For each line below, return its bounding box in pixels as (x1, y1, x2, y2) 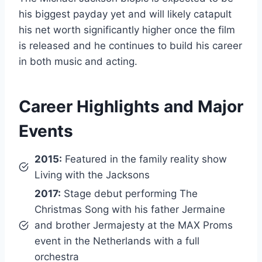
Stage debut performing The (61, 187, 198, 199)
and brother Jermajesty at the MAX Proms (35, 219, 233, 231)
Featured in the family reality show (62, 153, 227, 165)
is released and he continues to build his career (19, 39, 242, 51)
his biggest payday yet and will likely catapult (19, 8, 232, 20)
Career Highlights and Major (19, 96, 243, 116)
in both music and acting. (19, 55, 137, 67)
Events (19, 120, 73, 141)
